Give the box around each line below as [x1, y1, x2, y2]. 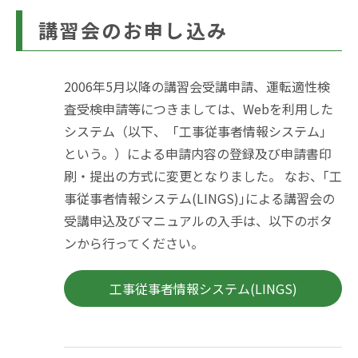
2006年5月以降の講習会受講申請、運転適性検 [64, 77, 330, 97]
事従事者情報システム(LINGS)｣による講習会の [64, 189, 335, 209]
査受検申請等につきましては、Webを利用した [64, 99, 333, 119]
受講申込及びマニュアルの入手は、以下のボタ [64, 211, 332, 231]
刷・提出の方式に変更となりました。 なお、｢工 [64, 166, 342, 186]
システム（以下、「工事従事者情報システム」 [64, 121, 332, 141]
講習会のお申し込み [38, 16, 229, 45]
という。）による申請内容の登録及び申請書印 [64, 144, 332, 164]
